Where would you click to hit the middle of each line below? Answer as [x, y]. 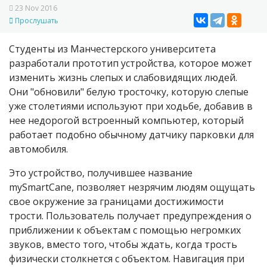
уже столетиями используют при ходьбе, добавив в [131, 106]
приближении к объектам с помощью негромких [125, 230]
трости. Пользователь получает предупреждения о [130, 216]
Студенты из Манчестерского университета [112, 49]
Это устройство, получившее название [101, 173]
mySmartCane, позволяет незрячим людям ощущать [132, 187]
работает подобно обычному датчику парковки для [131, 135]
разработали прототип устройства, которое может [131, 63]
